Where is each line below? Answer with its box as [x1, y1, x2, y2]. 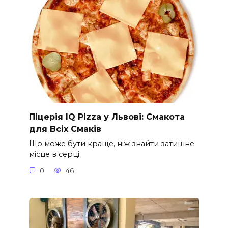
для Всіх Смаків [28, 124, 101, 134]
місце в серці [28, 150, 79, 159]
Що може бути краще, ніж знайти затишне [28, 139, 194, 149]
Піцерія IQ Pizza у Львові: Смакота [28, 111, 185, 122]
